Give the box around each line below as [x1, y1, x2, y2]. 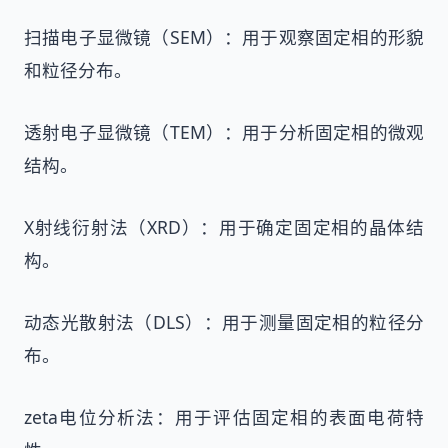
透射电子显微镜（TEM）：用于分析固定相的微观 [24, 120, 424, 145]
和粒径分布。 [24, 58, 132, 83]
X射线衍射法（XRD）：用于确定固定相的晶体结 [24, 214, 424, 239]
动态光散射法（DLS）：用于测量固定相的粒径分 [24, 309, 424, 334]
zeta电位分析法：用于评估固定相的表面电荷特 [24, 404, 424, 429]
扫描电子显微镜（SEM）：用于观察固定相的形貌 [24, 25, 424, 50]
